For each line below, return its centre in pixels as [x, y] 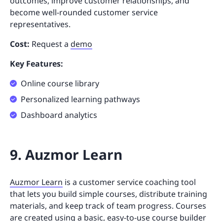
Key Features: [37, 64]
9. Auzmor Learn [66, 155]
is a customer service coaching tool [129, 182]
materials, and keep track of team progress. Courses [108, 206]
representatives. [41, 24]
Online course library [60, 84]
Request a [50, 44]
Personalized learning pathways [80, 99]
